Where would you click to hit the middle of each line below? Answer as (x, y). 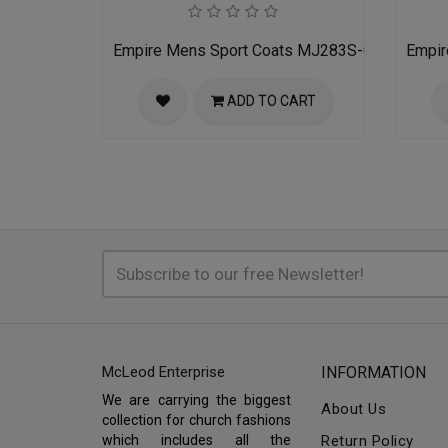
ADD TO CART (272, 101)
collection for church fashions (197, 420)
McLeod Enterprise (163, 372)
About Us (354, 409)
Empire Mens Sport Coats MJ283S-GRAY (257, 51)
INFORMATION (374, 373)
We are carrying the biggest (197, 400)
